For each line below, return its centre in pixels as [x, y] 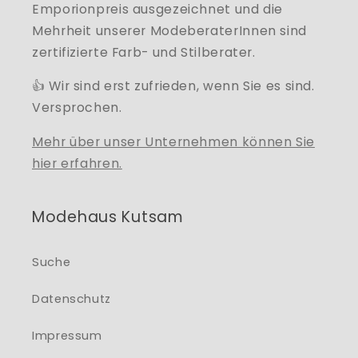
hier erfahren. [77, 164]
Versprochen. [79, 108]
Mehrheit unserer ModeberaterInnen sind [169, 30]
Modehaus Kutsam [108, 217]
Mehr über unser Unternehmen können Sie [173, 142]
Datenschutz [72, 298]
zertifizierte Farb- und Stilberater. [144, 52]
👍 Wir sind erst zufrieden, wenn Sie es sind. [173, 86]
